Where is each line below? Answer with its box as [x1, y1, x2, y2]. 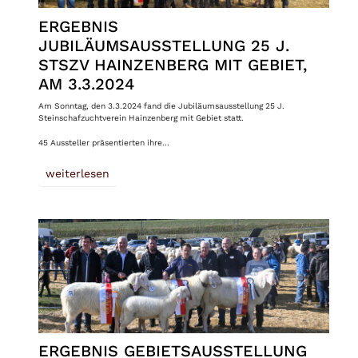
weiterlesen [45, 166, 109, 180]
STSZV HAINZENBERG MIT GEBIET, [38, 54, 307, 74]
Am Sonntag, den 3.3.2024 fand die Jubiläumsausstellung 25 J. [38, 100, 284, 110]
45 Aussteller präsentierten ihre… [38, 137, 169, 147]
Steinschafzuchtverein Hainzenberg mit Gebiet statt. [38, 112, 244, 122]
